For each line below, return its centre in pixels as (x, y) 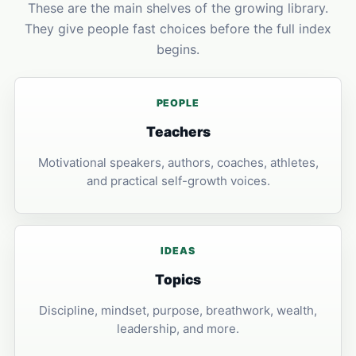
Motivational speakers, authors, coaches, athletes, (178, 163)
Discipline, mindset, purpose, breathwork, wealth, (178, 310)
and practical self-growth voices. (178, 181)
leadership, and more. (178, 329)
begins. (178, 49)
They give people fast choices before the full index (178, 29)
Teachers (178, 132)
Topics (178, 279)
